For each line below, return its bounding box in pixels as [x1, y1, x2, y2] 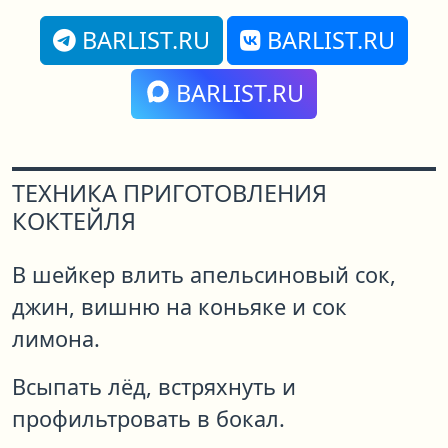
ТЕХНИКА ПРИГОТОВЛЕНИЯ [12, 177, 327, 210]
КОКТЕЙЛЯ [12, 205, 136, 238]
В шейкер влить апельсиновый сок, [12, 260, 396, 290]
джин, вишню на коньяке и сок [12, 292, 347, 322]
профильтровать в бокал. [12, 404, 285, 434]
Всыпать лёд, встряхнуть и [12, 372, 296, 402]
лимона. [12, 324, 100, 354]
